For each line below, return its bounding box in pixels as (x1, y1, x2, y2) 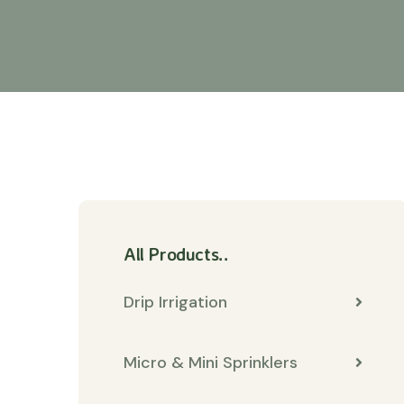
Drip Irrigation (124, 291, 227, 313)
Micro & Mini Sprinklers (124, 352, 298, 373)
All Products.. (124, 243, 229, 265)
